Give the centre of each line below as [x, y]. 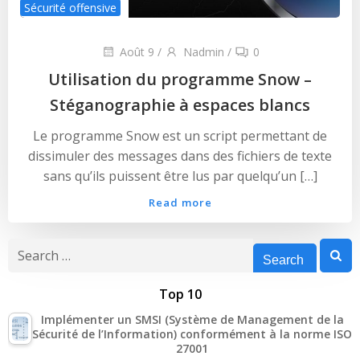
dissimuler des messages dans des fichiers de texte [180, 155]
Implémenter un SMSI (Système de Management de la [192, 319]
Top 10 [180, 294]
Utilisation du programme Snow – [180, 79]
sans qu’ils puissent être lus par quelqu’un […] [180, 176]
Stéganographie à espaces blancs [180, 104]
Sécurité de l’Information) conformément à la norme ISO [192, 333]
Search [28, 247]
